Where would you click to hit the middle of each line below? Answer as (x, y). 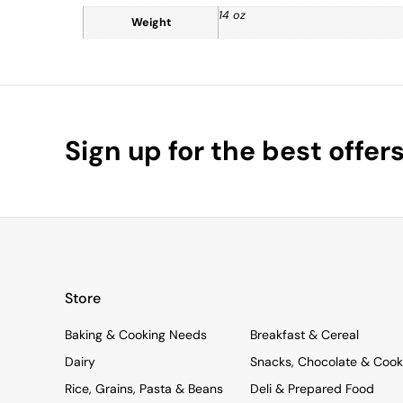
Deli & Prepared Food (312, 388)
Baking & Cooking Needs (136, 334)
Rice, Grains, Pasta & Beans (144, 388)
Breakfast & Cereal (304, 334)
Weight (151, 23)
